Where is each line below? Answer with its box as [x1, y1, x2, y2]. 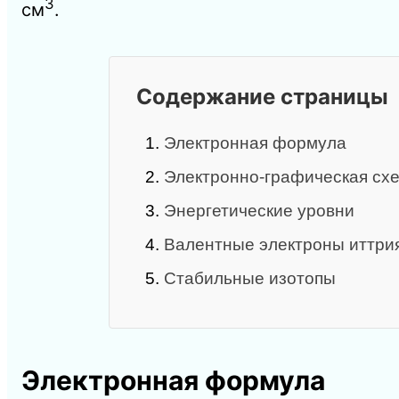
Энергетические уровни [163, 200, 354, 220]
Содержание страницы [135, 83, 388, 110]
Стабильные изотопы [163, 268, 336, 288]
